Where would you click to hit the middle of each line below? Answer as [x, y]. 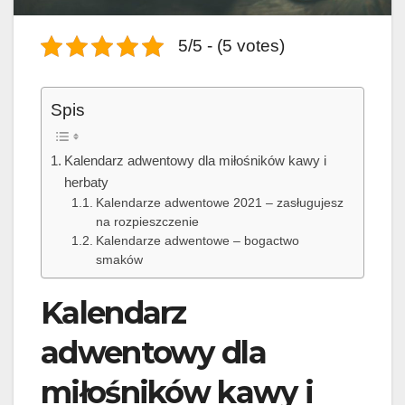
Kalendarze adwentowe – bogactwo [197, 240]
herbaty [87, 182]
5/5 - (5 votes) [231, 46]
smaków [119, 259]
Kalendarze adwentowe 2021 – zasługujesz [219, 202]
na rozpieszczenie [147, 221]
